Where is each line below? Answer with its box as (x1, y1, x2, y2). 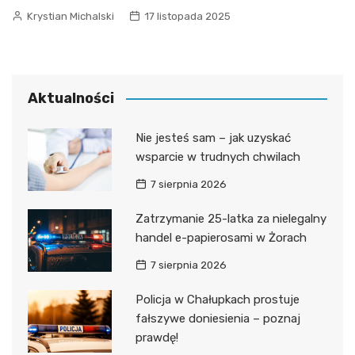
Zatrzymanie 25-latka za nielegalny (135, 211, 326, 226)
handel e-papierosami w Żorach (135, 230, 307, 245)
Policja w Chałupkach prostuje (135, 292, 300, 307)
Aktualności (28, 89, 114, 107)
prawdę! (135, 330, 178, 345)
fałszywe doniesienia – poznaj (135, 311, 300, 326)
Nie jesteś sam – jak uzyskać (135, 130, 291, 145)
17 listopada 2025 (144, 10, 231, 22)
